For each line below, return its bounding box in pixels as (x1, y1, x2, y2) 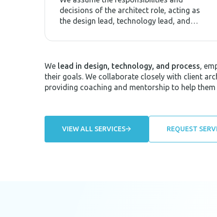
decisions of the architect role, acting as (60, 5, 200, 15)
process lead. (60, 27, 106, 36)
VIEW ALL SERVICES (62, 124, 125, 133)
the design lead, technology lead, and (60, 16, 190, 25)
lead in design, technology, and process (58, 61, 200, 70)
